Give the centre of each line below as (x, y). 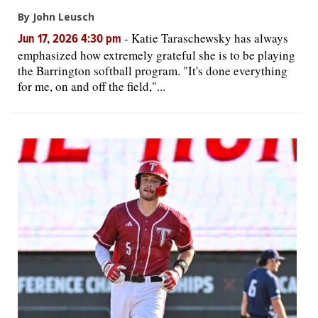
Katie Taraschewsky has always (210, 38)
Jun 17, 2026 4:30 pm (71, 40)
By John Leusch (56, 17)
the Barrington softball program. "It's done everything (153, 71)
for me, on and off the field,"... (92, 86)
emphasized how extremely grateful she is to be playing (157, 55)
